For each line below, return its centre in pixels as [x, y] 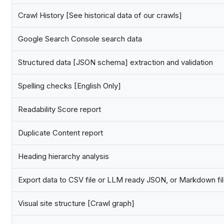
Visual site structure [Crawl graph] [76, 203]
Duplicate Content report [60, 133]
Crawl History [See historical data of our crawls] [100, 15]
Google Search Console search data [80, 39]
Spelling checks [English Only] [69, 86]
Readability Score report [59, 109]
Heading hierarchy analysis [63, 156]
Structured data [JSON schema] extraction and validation [115, 62]
